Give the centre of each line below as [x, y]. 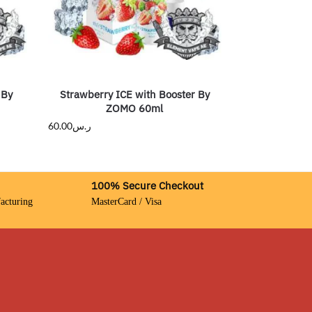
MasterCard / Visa [126, 201]
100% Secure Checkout [147, 186]
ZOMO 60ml [135, 109]
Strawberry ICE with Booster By [134, 95]
